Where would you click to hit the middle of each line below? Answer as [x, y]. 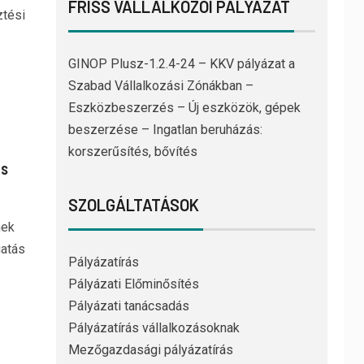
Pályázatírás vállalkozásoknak [154, 328]
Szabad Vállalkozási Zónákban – [160, 86]
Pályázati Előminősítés [133, 284]
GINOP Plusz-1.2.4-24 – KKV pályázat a [181, 64]
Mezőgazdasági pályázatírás [150, 350]
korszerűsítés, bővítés [132, 152]
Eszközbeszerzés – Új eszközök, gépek [184, 108]
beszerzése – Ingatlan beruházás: [165, 130]
